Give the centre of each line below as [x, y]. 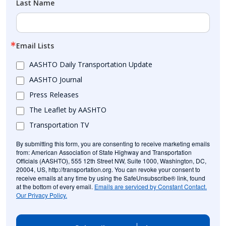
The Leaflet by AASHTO [68, 110]
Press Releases [54, 95]
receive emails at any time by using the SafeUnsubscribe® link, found [111, 178]
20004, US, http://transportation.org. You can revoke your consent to [108, 169]
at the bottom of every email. [55, 186]
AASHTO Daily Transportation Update [91, 64]
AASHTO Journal [56, 79]
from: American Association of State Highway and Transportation [104, 152]
